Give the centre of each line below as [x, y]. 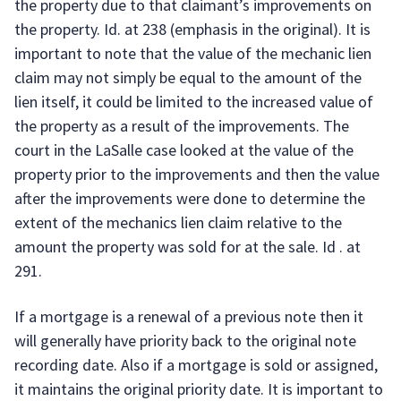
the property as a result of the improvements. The [182, 126]
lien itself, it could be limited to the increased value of [194, 102]
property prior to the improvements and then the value [197, 174]
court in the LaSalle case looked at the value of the [184, 150]
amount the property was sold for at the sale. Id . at [188, 247]
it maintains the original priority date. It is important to [199, 389]
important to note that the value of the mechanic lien [193, 53]
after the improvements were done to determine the [190, 198]
